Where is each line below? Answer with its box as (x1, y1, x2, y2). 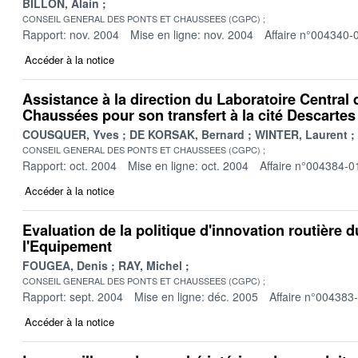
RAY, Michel (118, 257, 182, 273)
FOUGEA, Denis (22, 257, 108, 273)
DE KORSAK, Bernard (129, 125, 245, 142)
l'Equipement (22, 235, 112, 257)
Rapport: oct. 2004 (22, 157, 117, 173)
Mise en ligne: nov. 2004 (130, 26, 253, 42)
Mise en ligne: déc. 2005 (134, 288, 258, 304)
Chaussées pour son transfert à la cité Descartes (22, 104, 356, 125)
